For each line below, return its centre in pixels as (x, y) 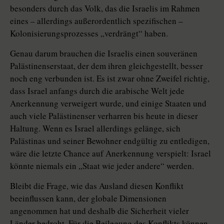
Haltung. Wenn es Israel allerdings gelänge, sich (95, 128)
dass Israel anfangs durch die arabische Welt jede (97, 91)
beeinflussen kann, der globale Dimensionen (88, 198)
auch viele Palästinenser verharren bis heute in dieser (104, 116)
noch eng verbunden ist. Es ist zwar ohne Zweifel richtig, (110, 78)
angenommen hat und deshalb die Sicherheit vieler (99, 211)
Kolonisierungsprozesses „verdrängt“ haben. (89, 33)
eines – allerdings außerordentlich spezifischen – (96, 21)
